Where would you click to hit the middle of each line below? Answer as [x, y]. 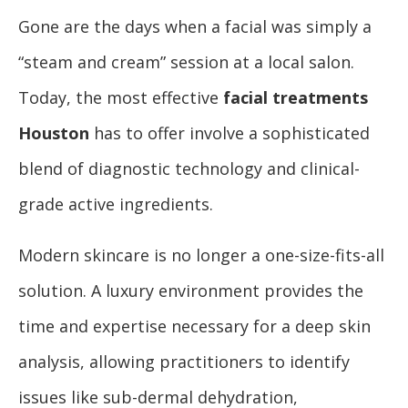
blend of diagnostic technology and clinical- [189, 168]
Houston [54, 133]
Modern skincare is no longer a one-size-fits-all [201, 255]
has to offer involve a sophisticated [229, 133]
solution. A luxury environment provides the [191, 290]
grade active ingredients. [116, 204]
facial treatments [296, 97]
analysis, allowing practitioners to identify [184, 361]
